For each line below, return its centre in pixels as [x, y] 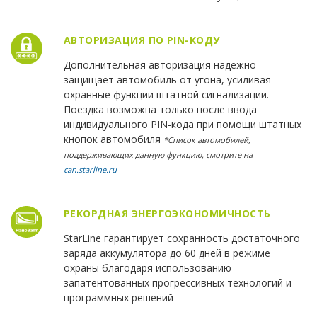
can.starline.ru [90, 170]
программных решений [118, 298]
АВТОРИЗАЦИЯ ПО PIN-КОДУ [142, 40]
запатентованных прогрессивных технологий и [177, 283]
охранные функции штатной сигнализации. [166, 95]
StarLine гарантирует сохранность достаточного [181, 238]
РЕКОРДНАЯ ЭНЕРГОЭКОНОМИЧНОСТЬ [167, 214]
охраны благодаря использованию [147, 268]
